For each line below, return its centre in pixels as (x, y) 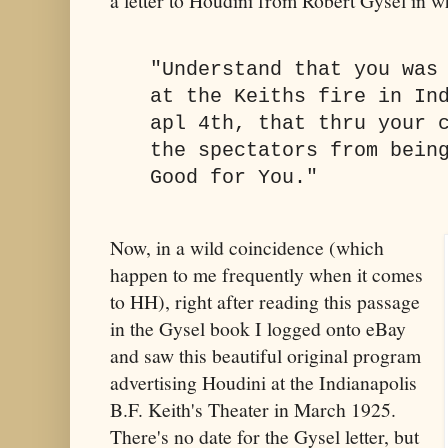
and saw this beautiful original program (265, 355)
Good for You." (234, 177)
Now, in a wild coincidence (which (247, 247)
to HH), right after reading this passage (265, 301)
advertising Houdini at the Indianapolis (263, 382)
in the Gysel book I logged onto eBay (258, 328)
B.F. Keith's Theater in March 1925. (253, 409)
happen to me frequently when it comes (266, 274)
